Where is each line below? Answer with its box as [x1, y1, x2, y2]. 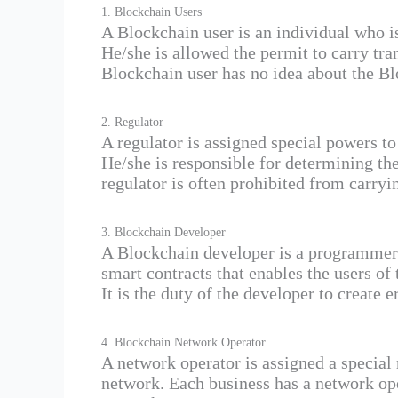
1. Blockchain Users [101, 5, 202, 20]
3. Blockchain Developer [101, 226, 226, 240]
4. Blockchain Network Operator [101, 336, 266, 350]
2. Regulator [101, 115, 163, 130]
